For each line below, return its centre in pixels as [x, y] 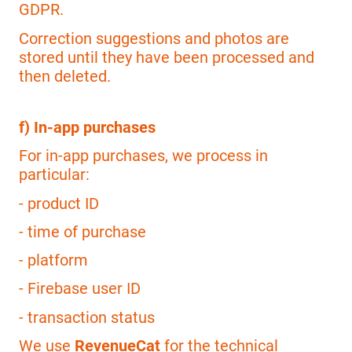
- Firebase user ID [80, 289]
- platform [53, 260]
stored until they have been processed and [167, 57]
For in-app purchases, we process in [143, 156]
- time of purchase [82, 231]
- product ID [59, 203]
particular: [54, 175]
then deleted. [65, 76]
